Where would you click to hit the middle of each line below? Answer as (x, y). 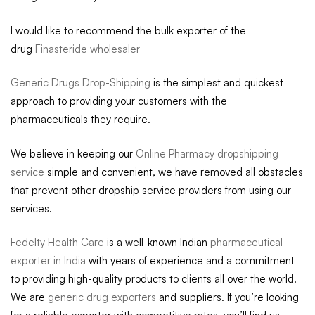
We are (29, 297)
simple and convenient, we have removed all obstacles (174, 172)
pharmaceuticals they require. (81, 119)
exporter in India (48, 261)
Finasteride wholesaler (88, 49)
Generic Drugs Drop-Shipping (81, 83)
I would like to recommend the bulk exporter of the (128, 30)
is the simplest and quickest (217, 83)
